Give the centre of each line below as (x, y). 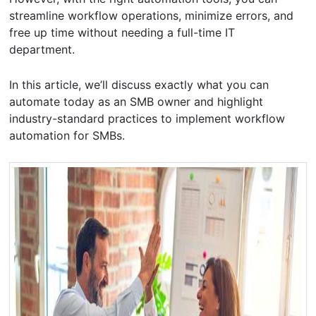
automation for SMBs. (67, 135)
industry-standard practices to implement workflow (147, 118)
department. (44, 49)
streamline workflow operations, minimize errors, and (152, 15)
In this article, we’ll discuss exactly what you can (139, 84)
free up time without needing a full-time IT (122, 32)
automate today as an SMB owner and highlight (136, 101)
